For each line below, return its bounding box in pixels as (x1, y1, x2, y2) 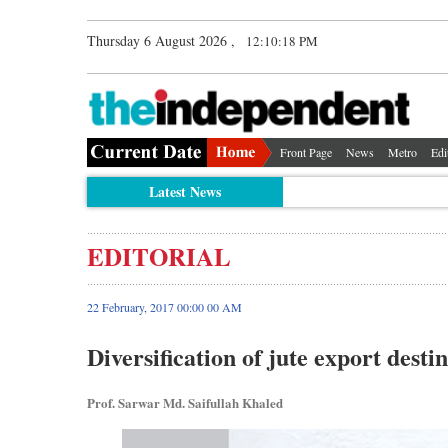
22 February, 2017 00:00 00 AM (87, 298, 242, 315)
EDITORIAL (87, 237, 231, 275)
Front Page (280, 143, 332, 160)
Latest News (148, 180, 221, 202)
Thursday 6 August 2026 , (87, 31, 235, 50)
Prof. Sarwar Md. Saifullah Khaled (87, 392, 283, 412)
